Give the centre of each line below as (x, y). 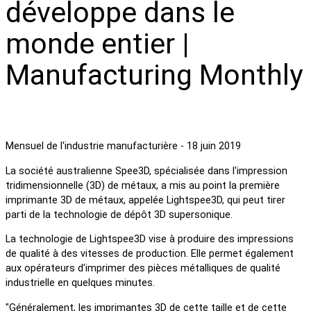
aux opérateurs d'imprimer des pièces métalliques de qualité (143, 269)
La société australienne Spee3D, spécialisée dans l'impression (146, 171)
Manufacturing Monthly (154, 75)
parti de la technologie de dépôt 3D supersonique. (119, 215)
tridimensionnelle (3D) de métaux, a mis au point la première (143, 185)
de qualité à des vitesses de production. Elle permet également (150, 254)
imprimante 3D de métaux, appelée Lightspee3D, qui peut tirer (145, 200)
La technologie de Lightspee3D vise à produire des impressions (150, 239)
